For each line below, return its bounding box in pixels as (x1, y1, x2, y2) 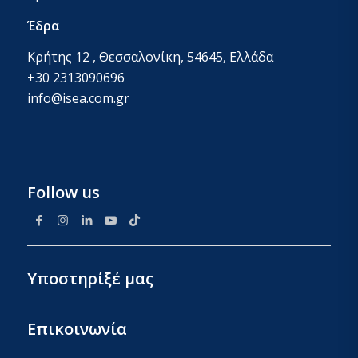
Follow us (26, 181, 100, 203)
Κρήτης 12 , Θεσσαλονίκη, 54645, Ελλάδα (26, 48, 273, 66)
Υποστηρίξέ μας (26, 267, 153, 289)
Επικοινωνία (26, 317, 127, 340)
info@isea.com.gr (26, 89, 129, 108)
